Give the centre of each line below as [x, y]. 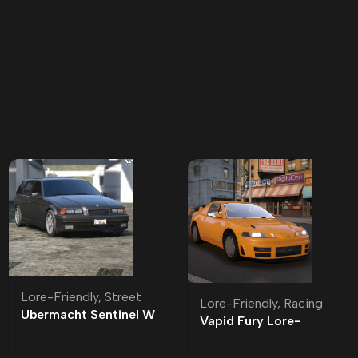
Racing [303, 304]
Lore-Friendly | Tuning [87, 332]
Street [123, 297]
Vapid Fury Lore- [251, 321]
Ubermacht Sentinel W [88, 315]
